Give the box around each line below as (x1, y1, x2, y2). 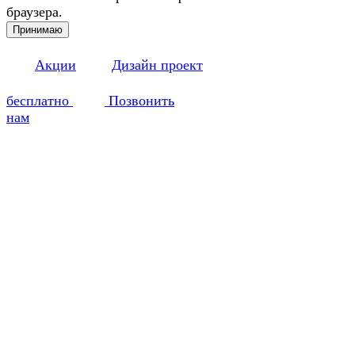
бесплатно (6, 92, 73, 109)
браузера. (6, 3, 63, 20)
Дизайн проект (112, 56, 203, 73)
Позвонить (105, 92, 174, 109)
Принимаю (13, 23, 63, 36)
